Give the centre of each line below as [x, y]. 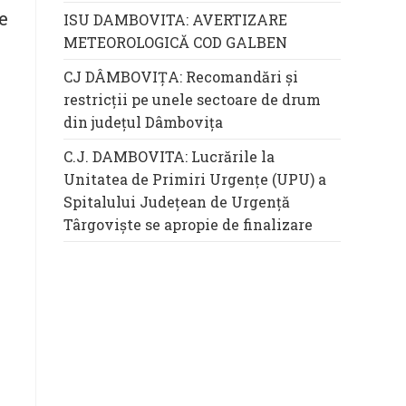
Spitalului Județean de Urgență [177, 202]
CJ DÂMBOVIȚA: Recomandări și [181, 77]
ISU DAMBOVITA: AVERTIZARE [175, 20]
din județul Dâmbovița [143, 122]
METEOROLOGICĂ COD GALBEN [175, 43]
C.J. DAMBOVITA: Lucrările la [169, 157]
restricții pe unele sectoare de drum [192, 100]
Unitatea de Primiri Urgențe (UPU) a [195, 179]
